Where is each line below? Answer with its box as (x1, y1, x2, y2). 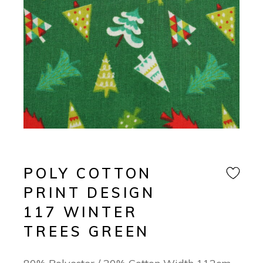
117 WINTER (23, 203, 138, 221)
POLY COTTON (23, 164, 153, 183)
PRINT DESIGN (23, 184, 156, 202)
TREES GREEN (23, 222, 150, 241)
